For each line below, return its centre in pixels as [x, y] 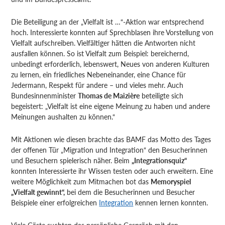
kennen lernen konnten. [171, 203]
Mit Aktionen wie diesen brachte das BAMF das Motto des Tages [111, 139]
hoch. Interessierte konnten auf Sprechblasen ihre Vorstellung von [113, 32]
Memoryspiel [171, 182]
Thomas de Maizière [109, 96]
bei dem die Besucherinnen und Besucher [130, 192]
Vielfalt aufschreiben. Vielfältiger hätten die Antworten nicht [103, 43]
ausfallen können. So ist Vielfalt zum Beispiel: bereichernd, [100, 53]
